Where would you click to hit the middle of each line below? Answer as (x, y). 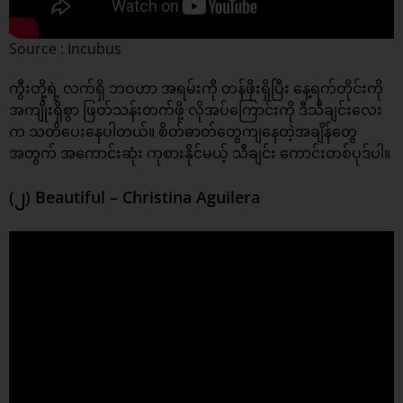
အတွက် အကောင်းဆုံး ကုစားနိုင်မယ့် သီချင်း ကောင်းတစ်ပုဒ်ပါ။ (200, 153)
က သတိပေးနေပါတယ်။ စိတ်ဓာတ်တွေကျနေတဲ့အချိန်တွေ (183, 132)
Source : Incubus (65, 49)
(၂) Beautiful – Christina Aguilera (134, 197)
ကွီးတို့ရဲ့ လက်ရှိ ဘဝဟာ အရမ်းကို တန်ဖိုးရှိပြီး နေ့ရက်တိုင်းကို (196, 89)
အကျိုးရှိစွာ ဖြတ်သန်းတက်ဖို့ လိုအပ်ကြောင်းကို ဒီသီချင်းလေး (196, 110)
